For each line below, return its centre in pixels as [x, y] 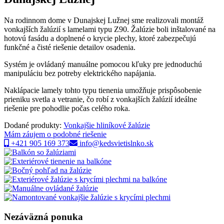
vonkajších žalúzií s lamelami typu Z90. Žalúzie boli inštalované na [110, 29]
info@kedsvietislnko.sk [115, 143]
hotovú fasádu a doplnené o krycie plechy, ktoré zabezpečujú [100, 38]
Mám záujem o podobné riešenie [55, 134]
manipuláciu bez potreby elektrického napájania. [80, 73]
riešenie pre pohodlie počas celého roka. [67, 108]
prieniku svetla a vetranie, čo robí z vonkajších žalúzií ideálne [100, 99]
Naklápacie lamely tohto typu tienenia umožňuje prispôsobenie [103, 90]
